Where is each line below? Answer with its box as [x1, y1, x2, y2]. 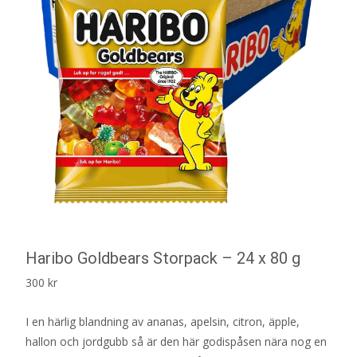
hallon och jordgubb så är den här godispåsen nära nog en [25, 333, 327, 349]
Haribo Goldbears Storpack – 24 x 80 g [25, 248, 300, 268]
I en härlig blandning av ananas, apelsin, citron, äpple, [25, 313, 300, 329]
